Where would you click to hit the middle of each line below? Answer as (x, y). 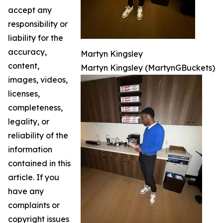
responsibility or (38, 24)
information (30, 150)
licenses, (24, 94)
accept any (30, 10)
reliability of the (38, 136)
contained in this (39, 164)
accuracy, (27, 52)
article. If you (34, 177)
